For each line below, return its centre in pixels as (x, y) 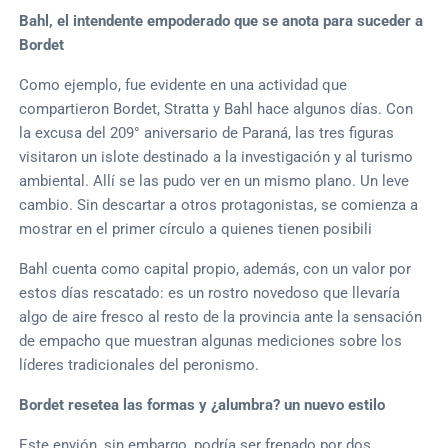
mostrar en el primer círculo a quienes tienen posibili (196, 228)
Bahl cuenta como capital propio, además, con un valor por (215, 268)
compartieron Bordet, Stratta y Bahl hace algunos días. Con (216, 108)
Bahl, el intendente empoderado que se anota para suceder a (221, 20)
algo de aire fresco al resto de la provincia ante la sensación (221, 316)
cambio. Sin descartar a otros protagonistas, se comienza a (219, 204)
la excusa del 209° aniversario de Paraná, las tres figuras (207, 132)
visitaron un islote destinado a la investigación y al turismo (216, 156)
